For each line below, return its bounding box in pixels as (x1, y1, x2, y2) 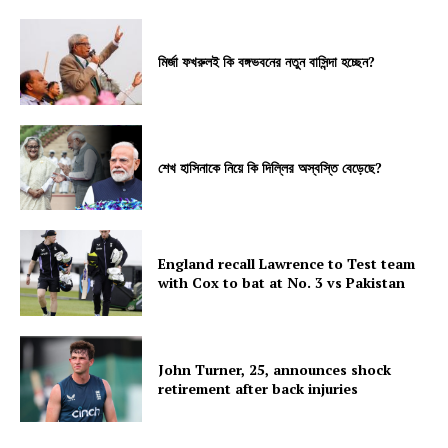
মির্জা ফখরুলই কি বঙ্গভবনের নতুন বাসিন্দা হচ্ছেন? (158, 52, 376, 72)
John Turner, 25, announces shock (158, 359, 392, 379)
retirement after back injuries (158, 378, 359, 398)
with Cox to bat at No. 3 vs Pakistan (158, 273, 406, 293)
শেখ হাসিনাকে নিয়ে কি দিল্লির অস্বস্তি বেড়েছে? (158, 158, 383, 177)
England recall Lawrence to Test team (158, 254, 416, 274)
